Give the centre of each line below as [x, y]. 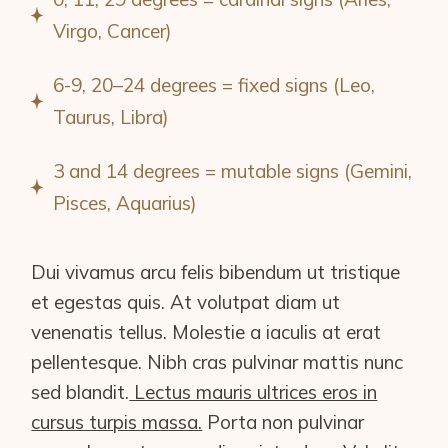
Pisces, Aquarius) [125, 203]
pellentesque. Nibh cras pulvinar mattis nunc [217, 362]
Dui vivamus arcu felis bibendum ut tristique [216, 272]
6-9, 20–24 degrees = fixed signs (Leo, [214, 85]
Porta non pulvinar [283, 422]
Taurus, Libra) [111, 117]
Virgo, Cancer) [113, 31]
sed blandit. [80, 392]
